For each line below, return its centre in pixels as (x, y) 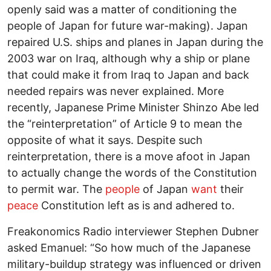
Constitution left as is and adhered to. (136, 205)
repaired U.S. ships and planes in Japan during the (135, 42)
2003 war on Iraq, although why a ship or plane (129, 58)
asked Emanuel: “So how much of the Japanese (129, 247)
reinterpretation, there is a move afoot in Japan (129, 156)
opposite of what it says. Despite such (105, 140)
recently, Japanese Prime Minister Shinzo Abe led (133, 107)
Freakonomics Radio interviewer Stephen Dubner (133, 231)
